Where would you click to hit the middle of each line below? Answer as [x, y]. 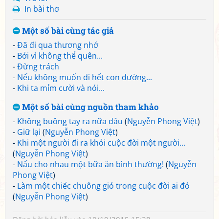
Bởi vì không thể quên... [60, 56]
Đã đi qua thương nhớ [58, 45]
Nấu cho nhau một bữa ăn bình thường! [90, 164]
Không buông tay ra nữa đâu [70, 121]
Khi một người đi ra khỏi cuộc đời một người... [101, 143]
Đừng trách [38, 66]
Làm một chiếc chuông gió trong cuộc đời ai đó [103, 186]
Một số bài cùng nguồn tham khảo [89, 107]
